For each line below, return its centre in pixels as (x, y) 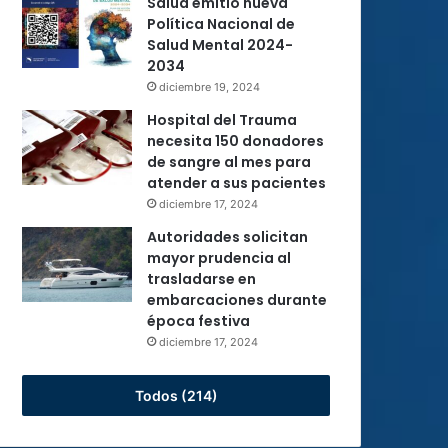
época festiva (198, 321)
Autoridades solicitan (227, 237)
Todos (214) (176, 395)
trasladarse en (201, 279)
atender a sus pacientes (236, 183)
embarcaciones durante (237, 300)
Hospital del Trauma (222, 120)
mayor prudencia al (219, 258)
